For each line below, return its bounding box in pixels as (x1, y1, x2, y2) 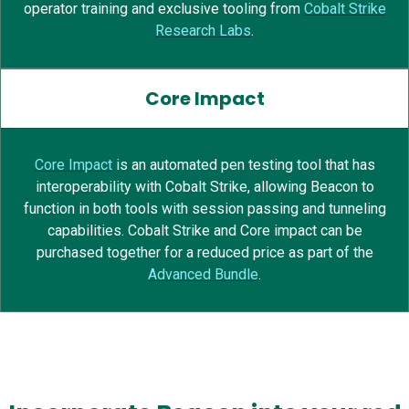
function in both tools (23, 200, 158, 218)
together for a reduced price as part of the (102, 244, 373, 262)
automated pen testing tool (149, 156, 325, 174)
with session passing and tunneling (157, 200, 386, 218)
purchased (36, 244, 103, 262)
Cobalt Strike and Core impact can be (127, 222, 362, 240)
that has (324, 156, 375, 174)
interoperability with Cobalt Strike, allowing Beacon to (35, 178, 374, 196)
